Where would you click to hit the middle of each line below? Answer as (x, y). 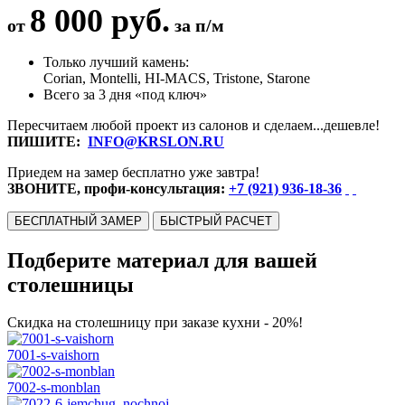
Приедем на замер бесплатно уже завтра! (133, 172)
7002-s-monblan (54, 388)
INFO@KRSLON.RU (156, 141)
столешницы (71, 284)
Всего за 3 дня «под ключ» (125, 94)
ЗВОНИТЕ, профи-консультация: (118, 188)
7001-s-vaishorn (53, 355)
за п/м (199, 25)
